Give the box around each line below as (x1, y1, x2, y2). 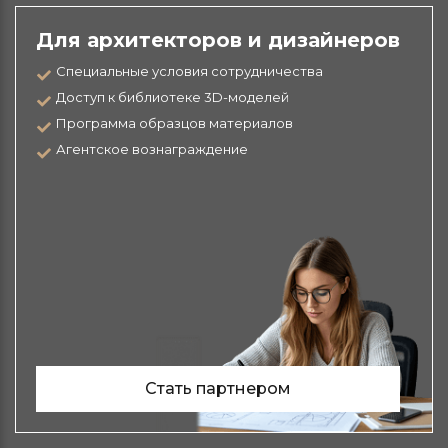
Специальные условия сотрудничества (56, 62, 323, 79)
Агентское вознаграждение (56, 140, 248, 157)
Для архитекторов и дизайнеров (36, 27, 400, 52)
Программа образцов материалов (56, 114, 293, 131)
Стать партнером (145, 378, 291, 398)
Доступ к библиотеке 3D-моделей (56, 88, 289, 105)
